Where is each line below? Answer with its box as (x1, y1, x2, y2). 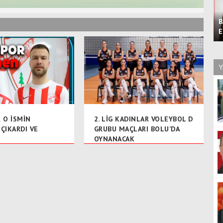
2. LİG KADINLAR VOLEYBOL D (94, 114, 193, 123)
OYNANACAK (94, 134, 135, 143)
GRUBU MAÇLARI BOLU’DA (94, 124, 180, 133)
